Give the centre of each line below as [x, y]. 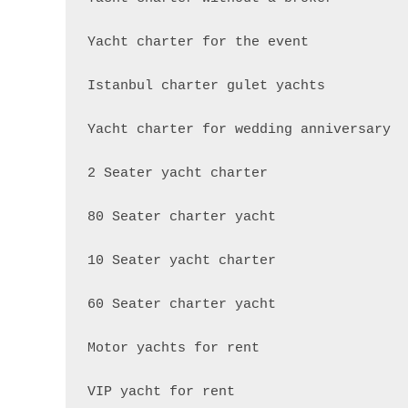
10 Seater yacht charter [182, 260]
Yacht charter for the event [198, 42]
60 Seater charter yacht [182, 304]
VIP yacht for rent [161, 392]
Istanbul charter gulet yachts [206, 86]
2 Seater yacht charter [178, 173]
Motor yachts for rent [173, 348]
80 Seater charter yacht [182, 217]
